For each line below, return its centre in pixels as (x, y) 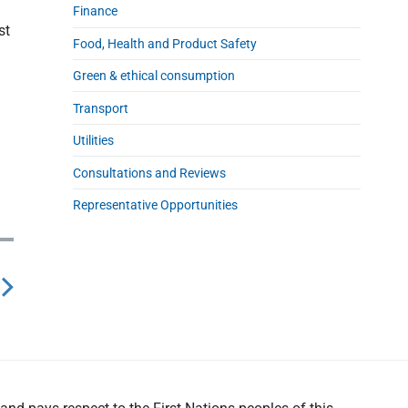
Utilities (94, 141)
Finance (96, 11)
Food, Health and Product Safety (165, 43)
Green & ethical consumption (154, 76)
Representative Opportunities (156, 205)
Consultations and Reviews (150, 173)
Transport (101, 108)
